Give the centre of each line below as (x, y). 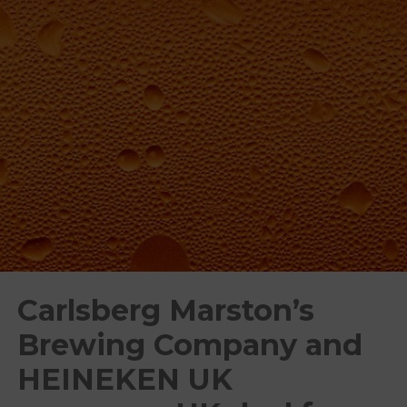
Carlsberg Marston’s (166, 310)
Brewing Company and (190, 344)
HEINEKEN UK (125, 379)
